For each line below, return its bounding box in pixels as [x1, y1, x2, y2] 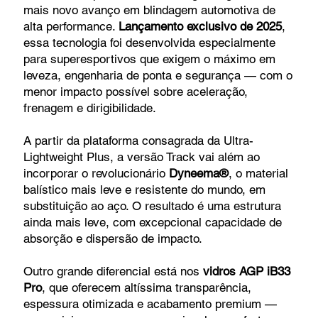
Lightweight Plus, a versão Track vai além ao [23, 150, 260, 165]
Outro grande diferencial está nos [23, 264, 203, 279]
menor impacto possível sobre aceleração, [23, 84, 248, 99]
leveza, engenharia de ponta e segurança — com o [23, 68, 292, 83]
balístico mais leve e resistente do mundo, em [23, 182, 265, 197]
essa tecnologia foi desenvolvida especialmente [23, 35, 275, 50]
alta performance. [23, 19, 119, 34]
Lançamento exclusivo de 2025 [118, 19, 282, 34]
